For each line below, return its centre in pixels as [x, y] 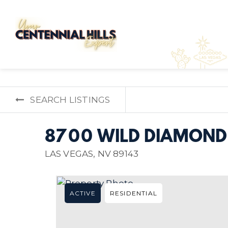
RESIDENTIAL [133, 193]
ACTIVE [82, 193]
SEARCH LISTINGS [70, 100]
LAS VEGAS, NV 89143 [92, 154]
